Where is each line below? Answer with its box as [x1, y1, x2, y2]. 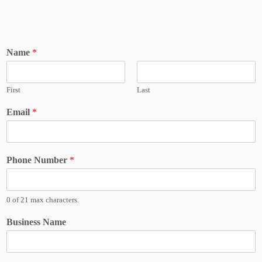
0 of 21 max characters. [6, 195, 79, 204]
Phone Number [6, 155, 70, 165]
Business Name [6, 217, 66, 227]
